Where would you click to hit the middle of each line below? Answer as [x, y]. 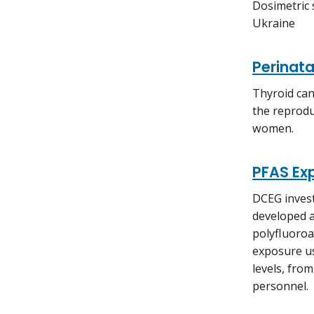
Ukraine [274, 23]
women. [273, 129]
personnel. [280, 286]
